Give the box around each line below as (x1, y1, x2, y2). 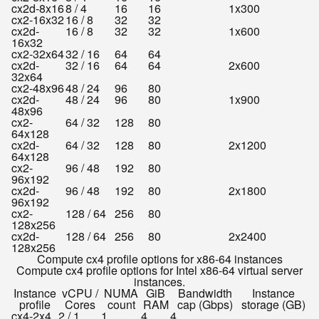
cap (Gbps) (177, 296, 233, 313)
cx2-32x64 (11, 46, 64, 62)
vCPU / (61, 285, 98, 301)
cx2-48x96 (11, 80, 64, 96)
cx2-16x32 (11, 11, 64, 28)
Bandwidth (177, 285, 232, 301)
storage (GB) (241, 296, 305, 313)
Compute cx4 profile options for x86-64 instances (36, 251, 283, 267)
